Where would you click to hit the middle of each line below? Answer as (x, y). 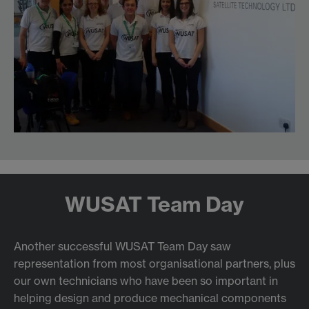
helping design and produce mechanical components (150, 298)
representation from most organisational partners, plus (154, 264)
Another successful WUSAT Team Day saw (122, 247)
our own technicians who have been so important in (146, 281)
